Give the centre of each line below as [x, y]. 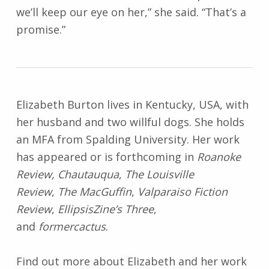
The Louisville [159, 174]
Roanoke [219, 157]
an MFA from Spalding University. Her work [128, 140]
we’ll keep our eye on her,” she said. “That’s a [131, 12]
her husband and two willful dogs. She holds [130, 122]
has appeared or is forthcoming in [106, 157]
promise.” [41, 29]
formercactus [72, 227]
